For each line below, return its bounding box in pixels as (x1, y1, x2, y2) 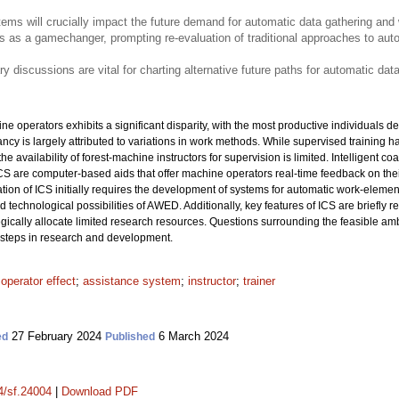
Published (105, 330, 155, 343)
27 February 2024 (8, 330, 105, 343)
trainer (243, 274, 275, 288)
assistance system (83, 274, 181, 288)
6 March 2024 (155, 330, 229, 343)
